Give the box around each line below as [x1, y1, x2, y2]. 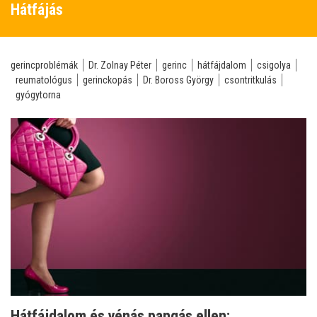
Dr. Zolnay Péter [88, 59, 151, 71]
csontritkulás [224, 74, 277, 86]
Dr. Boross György [143, 74, 214, 86]
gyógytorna [16, 89, 61, 100]
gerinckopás [83, 74, 132, 86]
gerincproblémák [11, 59, 78, 71]
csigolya [257, 59, 291, 71]
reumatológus [16, 74, 72, 86]
